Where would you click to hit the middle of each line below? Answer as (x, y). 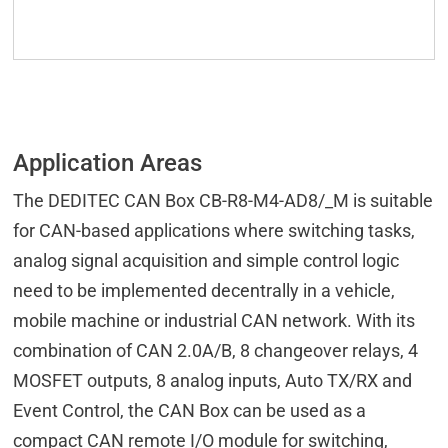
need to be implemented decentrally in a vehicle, (204, 291)
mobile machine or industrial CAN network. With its (214, 321)
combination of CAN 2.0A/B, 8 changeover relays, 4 (216, 351)
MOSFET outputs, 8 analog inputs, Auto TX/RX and (213, 381)
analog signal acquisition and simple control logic (206, 261)
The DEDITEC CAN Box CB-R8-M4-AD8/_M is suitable (223, 201)
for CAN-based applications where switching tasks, (214, 231)
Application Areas (108, 163)
